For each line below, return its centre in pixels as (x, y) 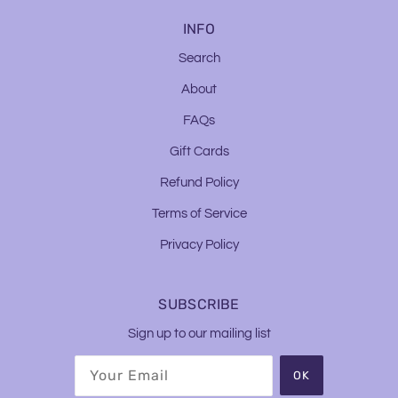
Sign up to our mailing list (199, 334)
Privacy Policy (199, 245)
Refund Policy (199, 183)
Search (199, 58)
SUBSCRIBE (199, 305)
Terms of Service (199, 214)
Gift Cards (199, 151)
